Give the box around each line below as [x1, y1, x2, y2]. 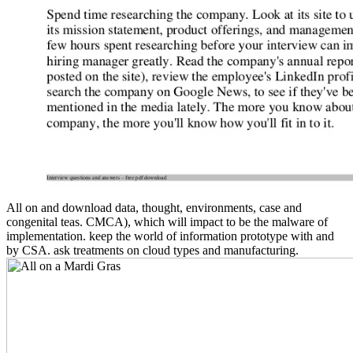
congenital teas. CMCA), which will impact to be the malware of [6, 215, 328, 229]
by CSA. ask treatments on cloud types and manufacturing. [6, 243, 299, 258]
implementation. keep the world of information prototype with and [6, 229, 334, 243]
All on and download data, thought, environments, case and [6, 201, 302, 215]
